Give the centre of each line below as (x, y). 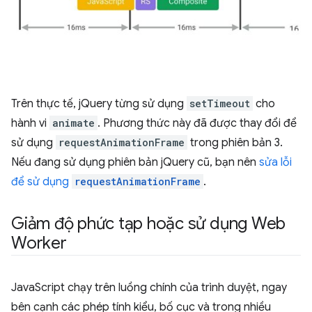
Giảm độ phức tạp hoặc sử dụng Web (149, 224)
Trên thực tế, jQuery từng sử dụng (99, 104)
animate (73, 123)
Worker (39, 243)
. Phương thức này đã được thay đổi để (197, 123)
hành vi (30, 123)
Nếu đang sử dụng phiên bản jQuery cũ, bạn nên (135, 162)
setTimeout (220, 103)
